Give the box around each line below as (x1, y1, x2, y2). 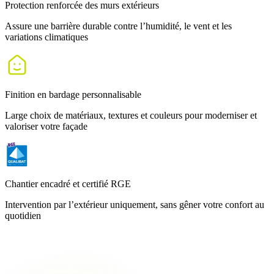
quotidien (5, 210, 41, 221)
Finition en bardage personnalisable (5, 89, 141, 100)
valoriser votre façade (5, 120, 87, 131)
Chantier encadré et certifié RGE (5, 178, 131, 189)
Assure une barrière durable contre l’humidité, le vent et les (5, 20, 232, 31)
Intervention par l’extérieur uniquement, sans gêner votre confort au (5, 199, 264, 210)
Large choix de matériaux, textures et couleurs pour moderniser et (5, 109, 257, 120)
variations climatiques (5, 31, 88, 42)
